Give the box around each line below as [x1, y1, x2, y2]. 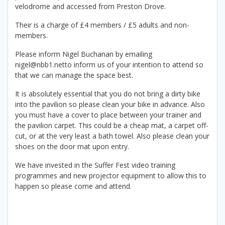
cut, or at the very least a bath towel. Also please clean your [15, 131, 209, 141]
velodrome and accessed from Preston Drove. [15, 2, 166, 12]
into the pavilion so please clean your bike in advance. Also [15, 99, 205, 109]
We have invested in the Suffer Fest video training [15, 160, 175, 170]
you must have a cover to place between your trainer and [15, 110, 201, 120]
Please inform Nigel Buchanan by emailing [15, 49, 152, 59]
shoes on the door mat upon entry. [15, 142, 129, 152]
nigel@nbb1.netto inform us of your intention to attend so [15, 60, 203, 70]
